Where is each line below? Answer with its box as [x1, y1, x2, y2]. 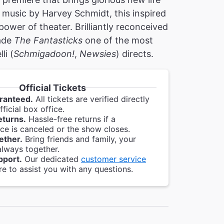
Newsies [79, 48, 116, 59]
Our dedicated [22, 154, 81, 164]
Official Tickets [18, 82, 86, 93]
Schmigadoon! [13, 48, 74, 59]
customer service [81, 154, 146, 164]
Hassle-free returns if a [26, 114, 115, 124]
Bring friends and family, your [22, 134, 136, 144]
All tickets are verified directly [33, 94, 149, 104]
